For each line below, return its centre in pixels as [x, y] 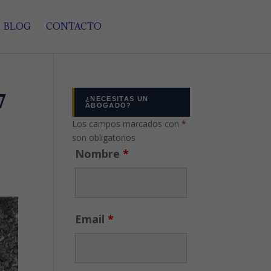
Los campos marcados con [127, 124]
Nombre [99, 154]
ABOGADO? [109, 105]
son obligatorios [104, 138]
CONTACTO [73, 26]
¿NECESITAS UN [117, 99]
